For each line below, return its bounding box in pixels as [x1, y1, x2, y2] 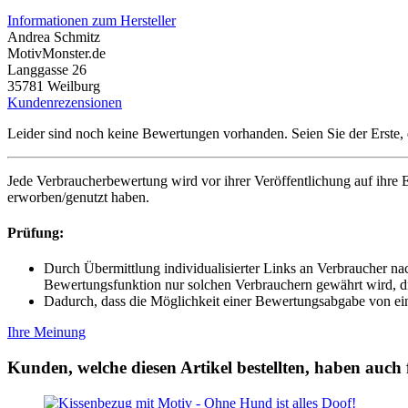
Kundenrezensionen [7, 94, 122, 110]
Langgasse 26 [7, 61, 87, 77]
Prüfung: [7, 224, 64, 240]
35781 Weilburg [7, 77, 100, 94]
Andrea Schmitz [7, 28, 100, 45]
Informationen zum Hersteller [7, 12, 176, 28]
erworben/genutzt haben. [7, 189, 149, 205]
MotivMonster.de [7, 45, 106, 61]
